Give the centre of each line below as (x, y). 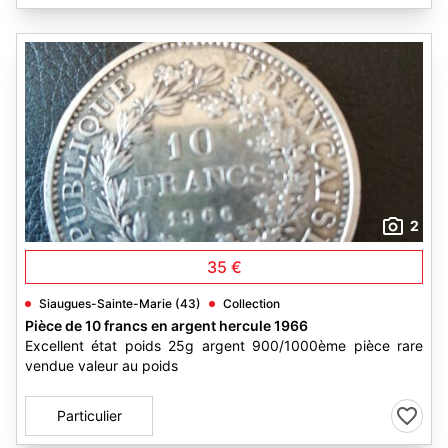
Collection (251, 303)
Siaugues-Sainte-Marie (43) (120, 303)
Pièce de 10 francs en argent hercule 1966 (166, 325)
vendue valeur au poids (101, 365)
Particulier (89, 415)
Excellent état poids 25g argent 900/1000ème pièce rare (224, 345)
